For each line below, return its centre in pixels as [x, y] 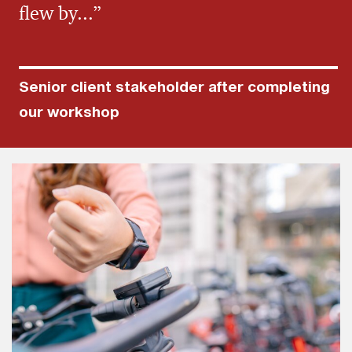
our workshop [69, 112]
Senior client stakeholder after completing [174, 87]
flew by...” [60, 14]
